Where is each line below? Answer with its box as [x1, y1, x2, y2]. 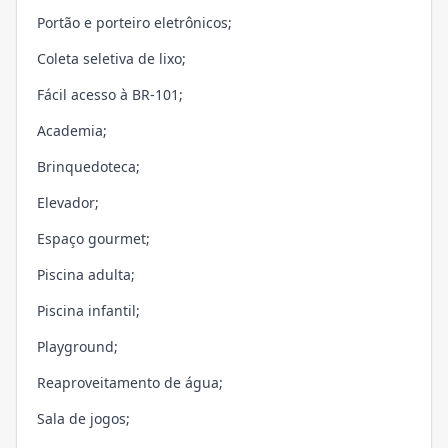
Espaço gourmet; [37, 229, 150, 249]
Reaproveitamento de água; [37, 373, 223, 393]
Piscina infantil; [37, 301, 140, 321]
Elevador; [37, 193, 99, 213]
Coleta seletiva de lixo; [37, 49, 186, 69]
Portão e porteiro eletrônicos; [37, 13, 232, 33]
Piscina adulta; [37, 265, 135, 285]
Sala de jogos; [37, 409, 130, 429]
